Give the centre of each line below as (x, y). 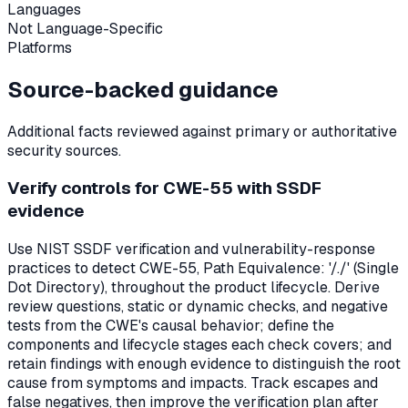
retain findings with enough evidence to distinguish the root (204, 363)
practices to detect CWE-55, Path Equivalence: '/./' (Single (203, 268)
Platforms (40, 47)
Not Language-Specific (85, 28)
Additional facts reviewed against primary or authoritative (202, 131)
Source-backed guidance (143, 89)
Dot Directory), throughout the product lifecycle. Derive (194, 287)
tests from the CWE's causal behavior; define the (171, 325)
